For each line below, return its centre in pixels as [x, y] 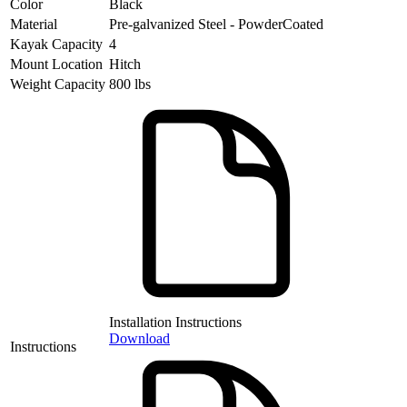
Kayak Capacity [56, 44]
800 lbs [130, 84]
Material [34, 24]
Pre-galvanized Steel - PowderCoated [216, 24]
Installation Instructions [175, 322]
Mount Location [56, 64]
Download [139, 338]
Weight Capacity [58, 84]
